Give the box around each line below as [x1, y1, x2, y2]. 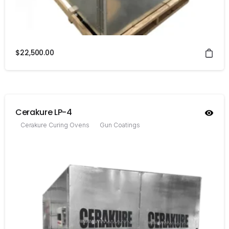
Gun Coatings [100, 121, 140, 129]
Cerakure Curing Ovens [20, 121, 89, 129]
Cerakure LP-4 [15, 106, 72, 119]
